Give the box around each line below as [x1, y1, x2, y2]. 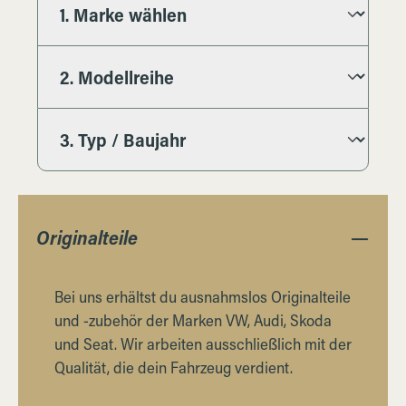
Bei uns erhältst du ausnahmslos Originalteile [54, 285, 351, 307]
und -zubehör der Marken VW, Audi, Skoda [54, 309, 332, 331]
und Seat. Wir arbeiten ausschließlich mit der [54, 333, 352, 354]
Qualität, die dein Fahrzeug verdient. [54, 356, 293, 378]
